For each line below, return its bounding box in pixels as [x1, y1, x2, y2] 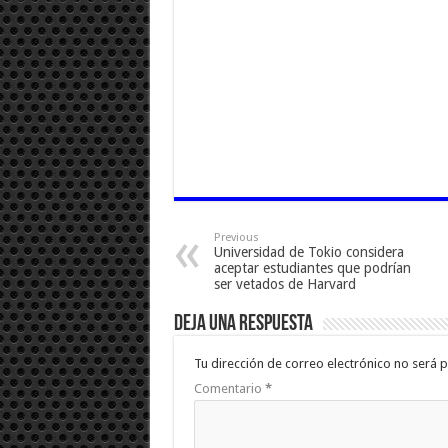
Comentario [193, 381, 265, 397]
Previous [213, 231, 259, 245]
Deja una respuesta [173, 313, 313, 337]
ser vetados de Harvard [213, 276, 356, 293]
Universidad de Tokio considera [213, 244, 404, 261]
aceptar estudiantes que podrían [213, 260, 411, 277]
